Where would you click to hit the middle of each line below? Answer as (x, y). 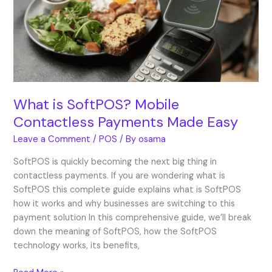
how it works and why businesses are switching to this (124, 204)
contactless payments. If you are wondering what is (120, 176)
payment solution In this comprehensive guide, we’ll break (133, 218)
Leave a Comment (52, 140)
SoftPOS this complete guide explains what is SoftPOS (127, 190)
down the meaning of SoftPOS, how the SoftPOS (115, 232)
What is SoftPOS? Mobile (97, 104)
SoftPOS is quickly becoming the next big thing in (115, 162)
